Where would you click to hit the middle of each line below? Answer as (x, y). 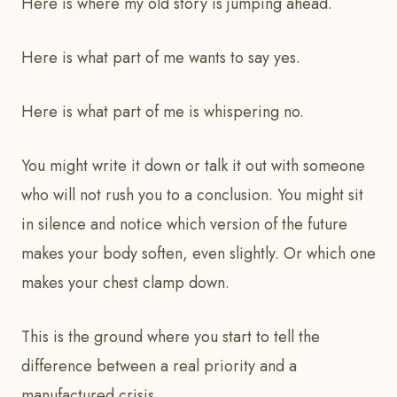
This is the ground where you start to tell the (171, 337)
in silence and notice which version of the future (184, 225)
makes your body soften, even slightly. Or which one (198, 254)
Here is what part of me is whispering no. (163, 112)
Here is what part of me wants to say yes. (163, 58)
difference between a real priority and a (159, 366)
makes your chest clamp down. (125, 283)
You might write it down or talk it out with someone (193, 166)
